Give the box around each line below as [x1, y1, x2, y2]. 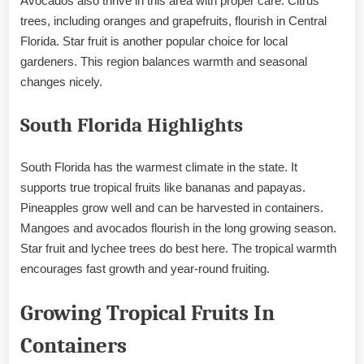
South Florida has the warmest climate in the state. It [20, 160, 297, 175]
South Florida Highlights [20, 113, 243, 136]
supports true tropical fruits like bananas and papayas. [20, 180, 305, 195]
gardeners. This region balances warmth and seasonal [20, 54, 307, 69]
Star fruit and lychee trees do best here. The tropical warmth [20, 241, 336, 256]
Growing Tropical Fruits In [20, 300, 275, 326]
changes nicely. [20, 75, 102, 89]
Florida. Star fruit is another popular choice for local [20, 34, 288, 49]
